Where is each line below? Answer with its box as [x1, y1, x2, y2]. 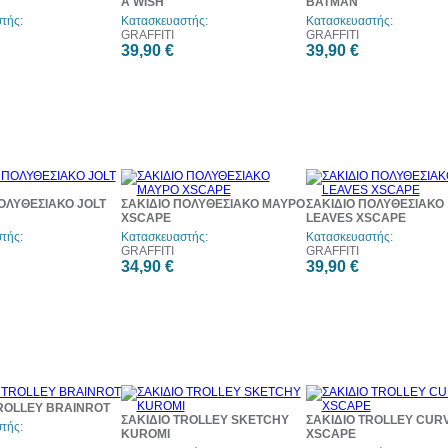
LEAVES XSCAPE [305, 211, 406, 225]
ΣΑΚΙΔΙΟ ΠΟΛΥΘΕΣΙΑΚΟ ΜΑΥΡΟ [120, 197, 305, 211]
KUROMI [120, 427, 170, 441]
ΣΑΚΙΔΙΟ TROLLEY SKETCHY [120, 413, 289, 427]
